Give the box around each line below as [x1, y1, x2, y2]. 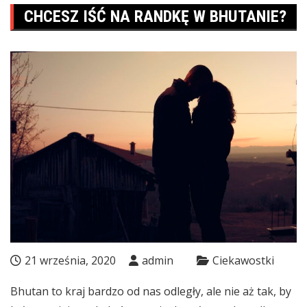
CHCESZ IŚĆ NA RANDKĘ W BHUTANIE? [24, 7, 286, 26]
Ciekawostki [212, 252, 274, 268]
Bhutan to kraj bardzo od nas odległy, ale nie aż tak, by [10, 283, 291, 299]
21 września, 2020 [25, 252, 116, 268]
